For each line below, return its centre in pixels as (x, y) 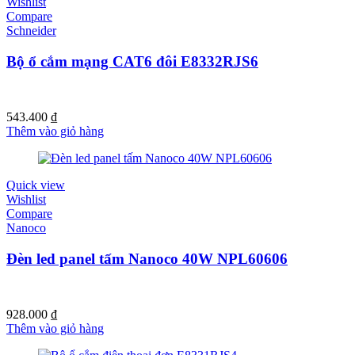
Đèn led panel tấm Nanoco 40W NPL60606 (147, 258)
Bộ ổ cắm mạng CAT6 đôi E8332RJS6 (132, 61)
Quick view (36, 185)
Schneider (31, 31)
